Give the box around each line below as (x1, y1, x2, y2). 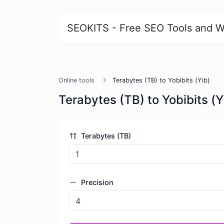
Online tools (58, 76, 94, 84)
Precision (78, 178, 113, 187)
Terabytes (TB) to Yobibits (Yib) (112, 76, 210, 84)
